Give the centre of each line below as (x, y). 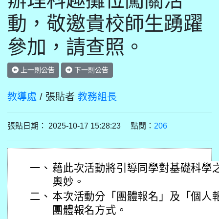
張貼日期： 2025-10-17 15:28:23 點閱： (81, 126)
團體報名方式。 (90, 210)
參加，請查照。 (76, 47)
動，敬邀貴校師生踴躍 (105, 23)
